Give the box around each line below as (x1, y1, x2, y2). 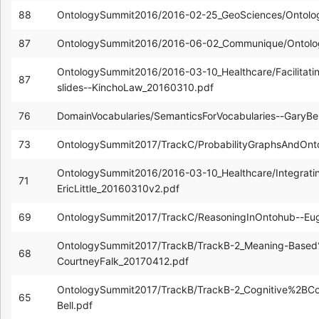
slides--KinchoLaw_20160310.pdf (57, 80, 214, 93)
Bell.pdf (57, 298, 93, 311)
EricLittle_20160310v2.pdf (57, 182, 179, 194)
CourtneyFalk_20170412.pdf (57, 254, 189, 267)
